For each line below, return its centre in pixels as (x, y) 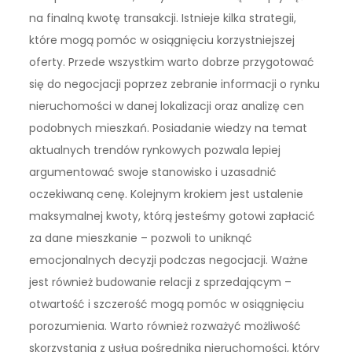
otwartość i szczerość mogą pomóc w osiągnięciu (167, 304)
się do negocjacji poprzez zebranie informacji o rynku (175, 84)
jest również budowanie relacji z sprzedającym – (161, 282)
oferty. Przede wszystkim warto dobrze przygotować (172, 62)
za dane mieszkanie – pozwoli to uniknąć (141, 238)
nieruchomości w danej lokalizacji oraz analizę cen (167, 106)
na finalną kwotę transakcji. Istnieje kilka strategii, (163, 18)
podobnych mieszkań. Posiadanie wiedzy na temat (169, 128)
